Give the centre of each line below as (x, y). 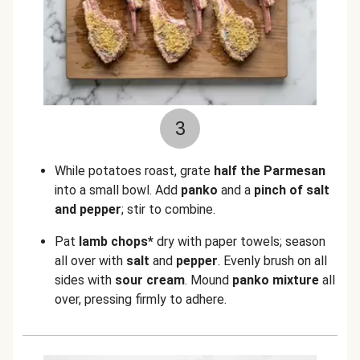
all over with (90, 261)
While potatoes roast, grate (134, 171)
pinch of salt (292, 190)
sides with (85, 280)
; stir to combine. (168, 209)
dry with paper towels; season (239, 241)
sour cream (150, 280)
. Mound (209, 280)
